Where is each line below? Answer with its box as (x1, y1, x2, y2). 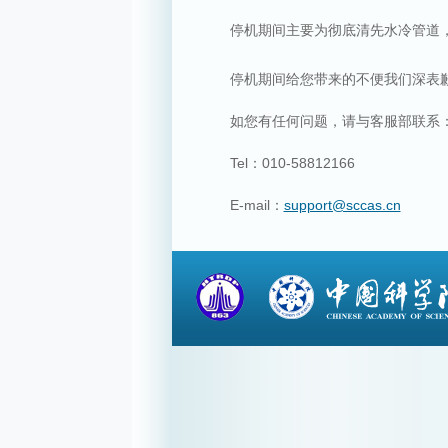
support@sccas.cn (283, 197, 401, 213)
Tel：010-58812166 (205, 155, 355, 171)
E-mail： (205, 197, 284, 213)
